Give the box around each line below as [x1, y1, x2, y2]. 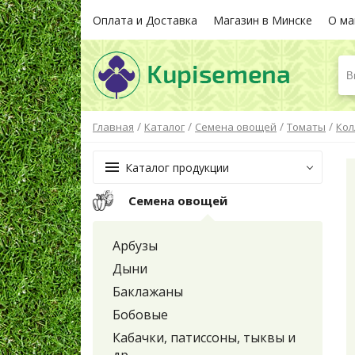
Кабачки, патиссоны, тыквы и [113, 329, 296, 347]
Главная [93, 120, 134, 135]
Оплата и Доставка [93, 12, 197, 28]
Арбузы [113, 237, 158, 255]
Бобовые [113, 306, 168, 324]
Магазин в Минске [213, 12, 312, 28]
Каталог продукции [125, 159, 229, 175]
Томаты [287, 120, 326, 135]
